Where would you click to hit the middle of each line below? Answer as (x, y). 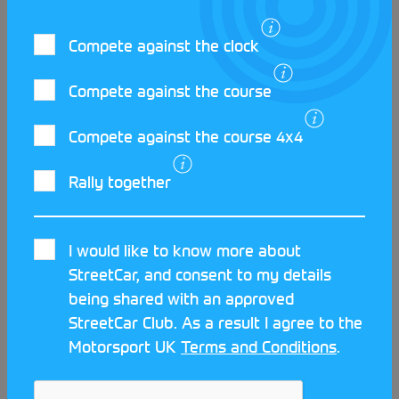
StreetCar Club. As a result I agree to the (216, 323)
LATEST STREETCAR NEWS (170, 156)
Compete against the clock (164, 46)
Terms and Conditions (259, 347)
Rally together (120, 182)
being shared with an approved (181, 299)
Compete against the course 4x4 (186, 137)
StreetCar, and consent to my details (200, 275)
